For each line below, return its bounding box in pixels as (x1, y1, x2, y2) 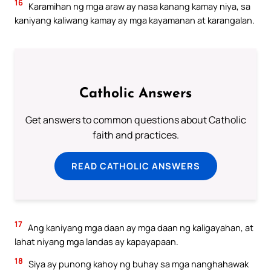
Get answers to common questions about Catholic (25, 113, 246, 126)
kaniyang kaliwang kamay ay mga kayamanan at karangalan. (15, 13, 255, 26)
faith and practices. (92, 128, 179, 142)
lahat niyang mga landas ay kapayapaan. (15, 235, 178, 247)
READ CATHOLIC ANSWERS (71, 159, 200, 172)
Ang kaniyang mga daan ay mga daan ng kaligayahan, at (26, 221, 253, 233)
